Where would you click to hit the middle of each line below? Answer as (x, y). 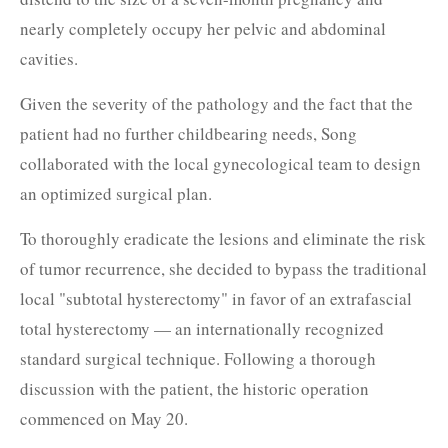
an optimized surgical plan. (115, 193)
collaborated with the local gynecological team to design (220, 163)
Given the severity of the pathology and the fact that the (216, 103)
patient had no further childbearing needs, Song (188, 133)
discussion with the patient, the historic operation (194, 388)
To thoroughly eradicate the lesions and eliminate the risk (222, 238)
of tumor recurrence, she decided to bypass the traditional (223, 268)
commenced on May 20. (103, 418)
